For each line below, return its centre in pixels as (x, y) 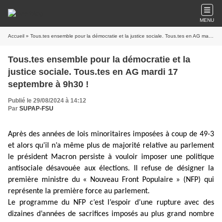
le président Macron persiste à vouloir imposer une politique (111, 157)
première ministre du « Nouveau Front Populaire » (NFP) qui (111, 180)
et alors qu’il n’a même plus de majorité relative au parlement (111, 146)
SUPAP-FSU (36, 109)
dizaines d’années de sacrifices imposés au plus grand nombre (111, 214)
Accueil (16, 36)
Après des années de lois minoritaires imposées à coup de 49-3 (111, 134)
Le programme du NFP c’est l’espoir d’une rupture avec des (111, 203)
